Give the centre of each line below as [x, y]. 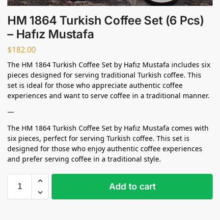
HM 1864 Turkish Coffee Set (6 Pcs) [106, 20]
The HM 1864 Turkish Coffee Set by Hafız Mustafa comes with [108, 128]
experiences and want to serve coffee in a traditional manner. [109, 96]
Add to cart [132, 187]
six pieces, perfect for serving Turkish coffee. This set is [98, 138]
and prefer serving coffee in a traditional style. [84, 159]
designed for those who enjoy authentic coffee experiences [105, 149]
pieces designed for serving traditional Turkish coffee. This [104, 75]
